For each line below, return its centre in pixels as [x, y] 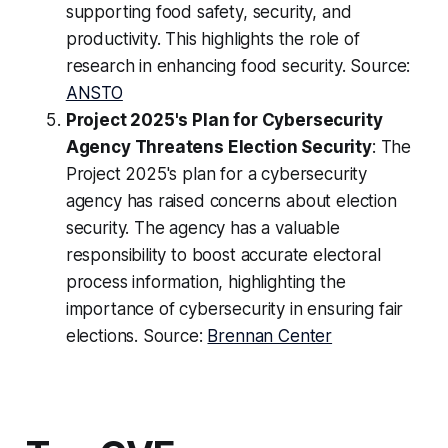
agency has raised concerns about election [231, 201]
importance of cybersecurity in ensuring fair [234, 309]
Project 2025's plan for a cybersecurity [216, 174]
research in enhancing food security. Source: [238, 66]
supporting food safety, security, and [208, 12]
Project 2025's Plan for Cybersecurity [224, 120]
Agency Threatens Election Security [218, 147]
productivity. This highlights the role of [212, 39]
